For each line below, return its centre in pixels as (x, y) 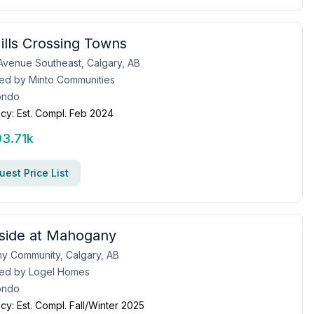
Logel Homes (59, 272)
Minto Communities (72, 80)
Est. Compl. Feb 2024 (65, 113)
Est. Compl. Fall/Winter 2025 (81, 305)
